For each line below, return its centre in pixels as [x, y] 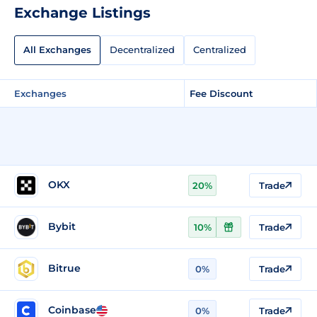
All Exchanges [57, 50]
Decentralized [142, 50]
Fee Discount [221, 93]
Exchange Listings [82, 12]
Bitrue [64, 269]
